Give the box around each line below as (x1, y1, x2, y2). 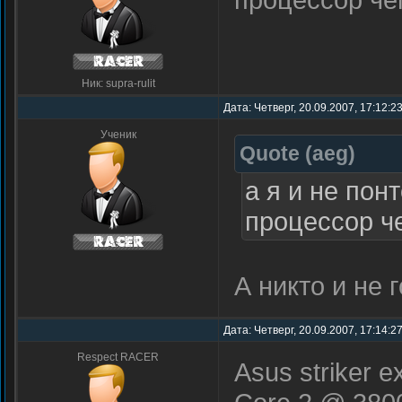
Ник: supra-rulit (81, 77, 155, 90)
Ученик (100, 128, 136, 141)
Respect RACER (77, 351, 159, 363)
